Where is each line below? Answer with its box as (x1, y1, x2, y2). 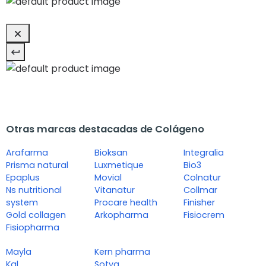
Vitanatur (94, 183, 135, 196)
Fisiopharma (6, 221, 59, 233)
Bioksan (94, 146, 128, 159)
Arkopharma (94, 208, 149, 221)
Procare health (94, 196, 158, 208)
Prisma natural (6, 159, 68, 171)
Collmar (183, 183, 217, 196)
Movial (94, 171, 122, 183)
